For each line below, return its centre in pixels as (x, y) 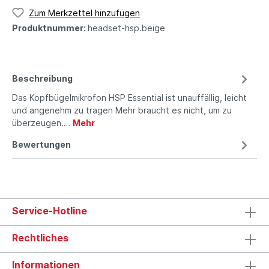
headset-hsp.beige (126, 28)
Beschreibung (42, 79)
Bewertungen (41, 145)
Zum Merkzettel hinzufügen (84, 13)
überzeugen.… (42, 123)
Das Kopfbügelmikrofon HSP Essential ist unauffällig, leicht (129, 98)
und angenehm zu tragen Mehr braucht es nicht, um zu (122, 110)
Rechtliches (40, 237)
